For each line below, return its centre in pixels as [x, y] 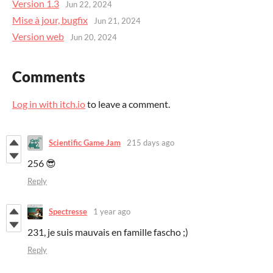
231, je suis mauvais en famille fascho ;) [108, 232]
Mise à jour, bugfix [50, 19]
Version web [38, 36]
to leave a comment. [128, 104]
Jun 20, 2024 [94, 37]
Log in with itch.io [49, 104]
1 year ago [112, 212]
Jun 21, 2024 [117, 21]
